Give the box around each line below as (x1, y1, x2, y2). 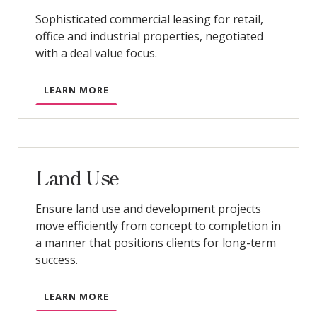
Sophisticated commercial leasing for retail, (35, 11, 263, 28)
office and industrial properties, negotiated (35, 28, 263, 45)
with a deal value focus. (35, 45, 157, 62)
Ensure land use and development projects (35, 201, 261, 217)
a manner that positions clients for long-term (35, 235, 276, 251)
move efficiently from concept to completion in (35, 218, 281, 234)
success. (35, 252, 78, 268)
